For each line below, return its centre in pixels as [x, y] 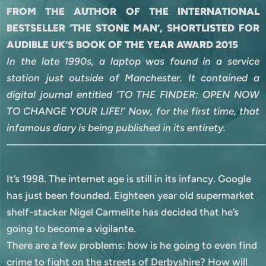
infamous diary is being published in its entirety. [116, 127]
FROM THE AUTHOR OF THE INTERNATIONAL [133, 11]
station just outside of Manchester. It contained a [133, 77]
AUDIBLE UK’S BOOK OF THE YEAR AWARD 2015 [123, 44]
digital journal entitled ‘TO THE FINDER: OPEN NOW [133, 94]
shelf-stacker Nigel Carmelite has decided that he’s [123, 212]
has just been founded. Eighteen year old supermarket [131, 195]
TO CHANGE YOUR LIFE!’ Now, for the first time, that [133, 111]
